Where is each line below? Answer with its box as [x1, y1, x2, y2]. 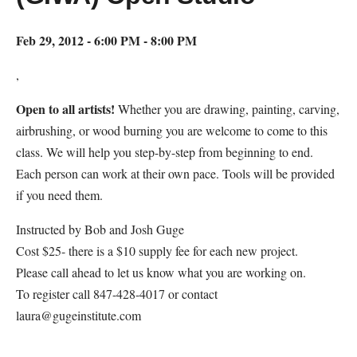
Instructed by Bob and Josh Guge [16, 221, 184, 238]
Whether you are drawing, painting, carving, [115, 100, 339, 118]
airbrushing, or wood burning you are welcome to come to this [16, 122, 328, 139]
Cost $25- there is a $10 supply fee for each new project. [16, 242, 298, 260]
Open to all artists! [16, 100, 115, 119]
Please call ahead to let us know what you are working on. [16, 264, 306, 281]
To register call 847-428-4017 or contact [16, 285, 218, 303]
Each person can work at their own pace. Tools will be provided [16, 165, 335, 182]
